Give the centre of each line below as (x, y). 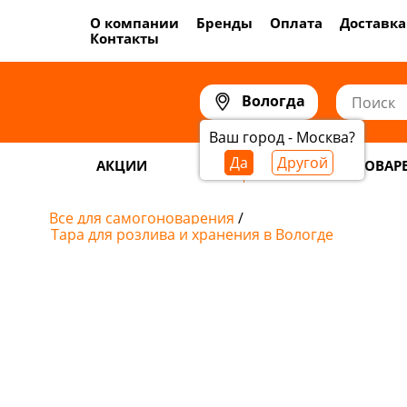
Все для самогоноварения (143, 218)
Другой (302, 163)
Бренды (224, 23)
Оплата (296, 23)
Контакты (124, 38)
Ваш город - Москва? (282, 137)
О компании (134, 23)
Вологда (273, 101)
